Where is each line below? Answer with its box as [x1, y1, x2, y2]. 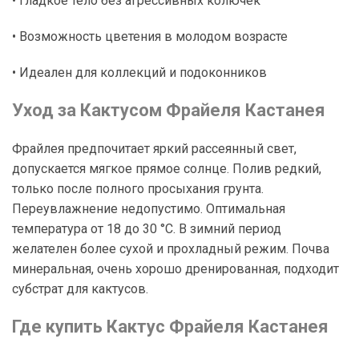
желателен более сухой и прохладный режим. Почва [12, 241, 329, 256]
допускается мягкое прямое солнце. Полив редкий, [12, 161, 321, 176]
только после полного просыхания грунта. [12, 181, 264, 196]
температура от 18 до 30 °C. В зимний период [12, 221, 281, 236]
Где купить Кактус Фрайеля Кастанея [12, 317, 329, 337]
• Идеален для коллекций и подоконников [12, 65, 267, 80]
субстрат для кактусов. [12, 281, 148, 296]
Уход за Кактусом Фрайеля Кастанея [12, 100, 325, 120]
